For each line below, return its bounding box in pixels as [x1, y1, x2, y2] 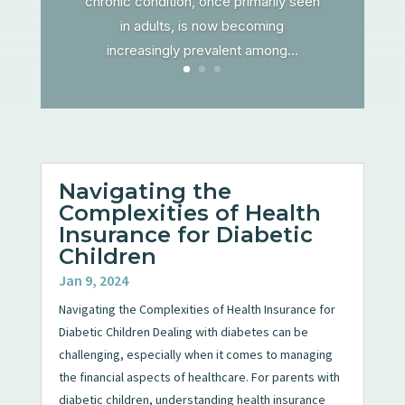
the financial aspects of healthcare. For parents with [58, 368, 340, 385]
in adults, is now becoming [120, 16, 285, 34]
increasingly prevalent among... [106, 41, 298, 59]
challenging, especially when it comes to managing [58, 345, 333, 363]
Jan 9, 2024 [58, 270, 128, 289]
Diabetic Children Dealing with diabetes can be [58, 323, 308, 340]
